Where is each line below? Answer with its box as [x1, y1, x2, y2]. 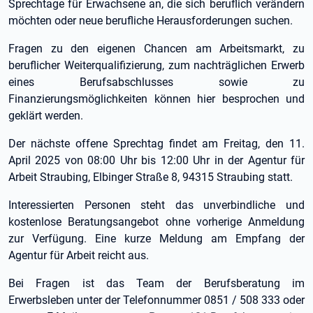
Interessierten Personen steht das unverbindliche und [8, 198, 305, 212]
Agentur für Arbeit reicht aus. [8, 249, 149, 262]
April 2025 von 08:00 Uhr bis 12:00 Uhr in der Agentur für [8, 154, 305, 167]
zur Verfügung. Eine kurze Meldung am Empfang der [8, 232, 305, 245]
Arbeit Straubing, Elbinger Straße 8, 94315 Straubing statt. [8, 170, 293, 184]
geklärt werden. [8, 109, 86, 122]
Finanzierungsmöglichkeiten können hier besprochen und [8, 92, 305, 105]
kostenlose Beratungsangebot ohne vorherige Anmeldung [8, 215, 305, 228]
